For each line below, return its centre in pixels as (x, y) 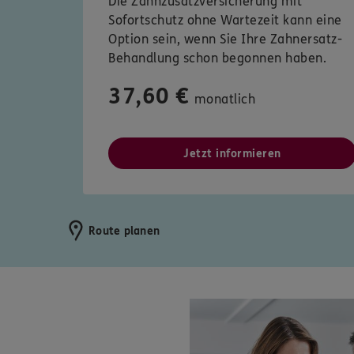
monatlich (224, 100)
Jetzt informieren (232, 154)
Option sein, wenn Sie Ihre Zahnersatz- (225, 40)
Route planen (124, 231)
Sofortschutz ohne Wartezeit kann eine (225, 21)
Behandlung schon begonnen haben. (217, 58)
